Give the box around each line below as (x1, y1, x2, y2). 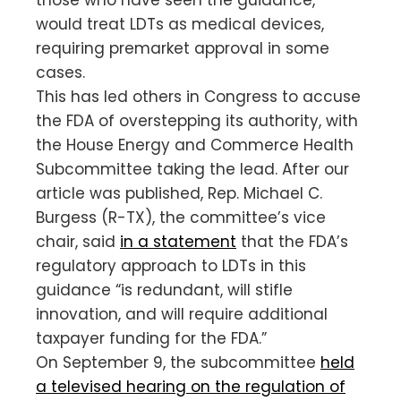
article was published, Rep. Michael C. (36, 182, 322, 204)
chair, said (36, 230, 120, 252)
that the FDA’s (236, 230, 348, 252)
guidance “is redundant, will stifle (36, 278, 293, 301)
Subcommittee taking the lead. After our (36, 158, 349, 180)
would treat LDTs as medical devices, (36, 13, 324, 35)
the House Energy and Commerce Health (36, 133, 354, 156)
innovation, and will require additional (36, 303, 328, 325)
